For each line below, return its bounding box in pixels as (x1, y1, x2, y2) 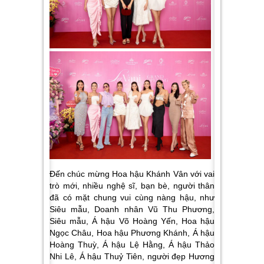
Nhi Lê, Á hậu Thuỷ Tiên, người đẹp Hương (49, 251, 214, 261)
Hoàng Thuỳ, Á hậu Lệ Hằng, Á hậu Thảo (49, 239, 214, 249)
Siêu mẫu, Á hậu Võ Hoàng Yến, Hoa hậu (49, 216, 214, 226)
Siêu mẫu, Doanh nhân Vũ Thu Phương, (49, 204, 214, 214)
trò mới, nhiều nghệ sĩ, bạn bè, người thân (49, 180, 214, 190)
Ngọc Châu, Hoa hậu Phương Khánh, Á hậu (49, 227, 214, 237)
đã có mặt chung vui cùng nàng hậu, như (49, 192, 214, 202)
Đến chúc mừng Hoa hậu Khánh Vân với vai (49, 169, 214, 179)
